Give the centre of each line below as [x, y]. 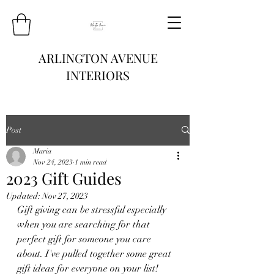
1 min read [91, 162]
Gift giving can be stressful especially [93, 209]
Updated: [24, 196]
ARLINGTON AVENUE [98, 57]
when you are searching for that [85, 224]
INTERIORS [98, 75]
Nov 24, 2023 [53, 162]
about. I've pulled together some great [95, 254]
